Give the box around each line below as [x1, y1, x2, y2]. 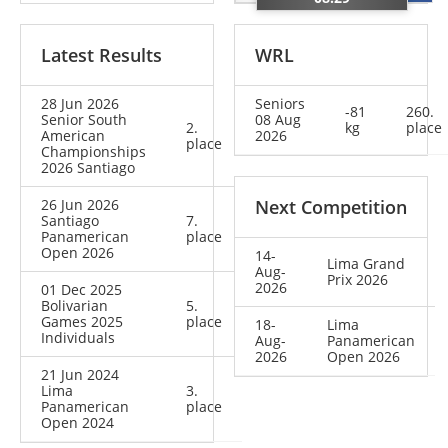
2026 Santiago [41, 158, 135, 178]
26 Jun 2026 [41, 195, 119, 215]
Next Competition [255, 195, 407, 220]
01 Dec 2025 [41, 280, 122, 300]
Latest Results [41, 43, 162, 68]
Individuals [41, 328, 115, 348]
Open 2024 [41, 413, 114, 433]
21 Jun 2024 [41, 365, 119, 385]
